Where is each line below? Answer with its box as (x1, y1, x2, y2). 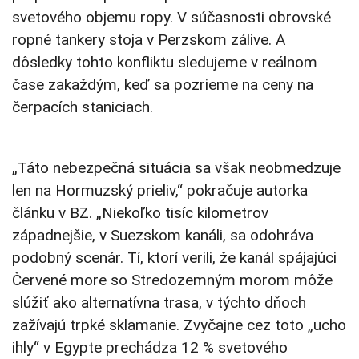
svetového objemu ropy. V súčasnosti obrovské (12, 8, 331, 27)
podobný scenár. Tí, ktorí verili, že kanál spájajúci (12, 248, 337, 268)
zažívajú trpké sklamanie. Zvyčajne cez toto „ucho (12, 316, 346, 335)
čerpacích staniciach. (12, 98, 153, 117)
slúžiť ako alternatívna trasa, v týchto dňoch (12, 293, 306, 313)
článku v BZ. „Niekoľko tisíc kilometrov (12, 204, 268, 223)
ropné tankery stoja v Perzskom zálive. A (12, 30, 285, 50)
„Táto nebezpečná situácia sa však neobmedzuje (12, 159, 341, 178)
